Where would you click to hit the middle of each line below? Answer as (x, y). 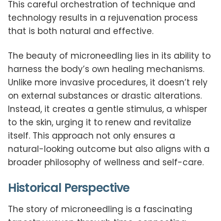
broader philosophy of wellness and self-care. (106, 162)
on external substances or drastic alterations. (105, 95)
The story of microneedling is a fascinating (100, 209)
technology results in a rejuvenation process (103, 18)
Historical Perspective (69, 187)
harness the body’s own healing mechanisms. (106, 69)
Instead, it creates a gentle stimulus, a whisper (108, 109)
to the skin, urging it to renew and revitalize (100, 122)
